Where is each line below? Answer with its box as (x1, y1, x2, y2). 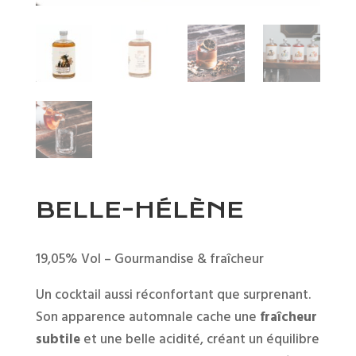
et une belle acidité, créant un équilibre (79, 328, 319, 351)
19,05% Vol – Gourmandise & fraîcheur (35, 248, 264, 271)
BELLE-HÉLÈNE (35, 197, 244, 224)
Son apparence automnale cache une (35, 306, 260, 329)
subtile (35, 328, 80, 351)
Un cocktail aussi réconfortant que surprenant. (35, 284, 311, 307)
